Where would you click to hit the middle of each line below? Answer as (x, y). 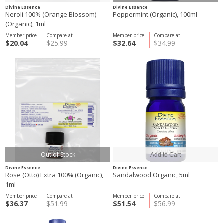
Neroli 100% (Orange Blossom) (15, 14)
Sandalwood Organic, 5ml (151, 175)
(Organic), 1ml (26, 24)
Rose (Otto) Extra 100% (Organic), (54, 175)
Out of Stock (58, 155)
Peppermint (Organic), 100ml (155, 14)
